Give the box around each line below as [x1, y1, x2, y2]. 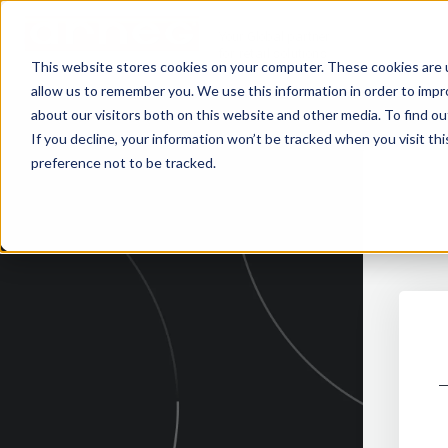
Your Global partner [219, 28, 330, 44]
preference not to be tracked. [30, 153, 216, 171]
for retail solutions [219, 45, 327, 61]
